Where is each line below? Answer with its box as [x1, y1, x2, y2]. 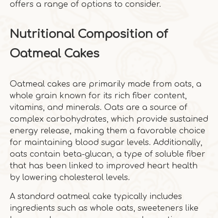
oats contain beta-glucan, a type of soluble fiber [10, 150, 205, 159]
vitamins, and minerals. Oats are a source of [10, 103, 187, 112]
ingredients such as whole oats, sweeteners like [10, 204, 199, 213]
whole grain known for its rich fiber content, [10, 91, 187, 100]
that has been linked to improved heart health [10, 162, 198, 170]
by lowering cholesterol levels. [10, 173, 130, 182]
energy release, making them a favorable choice [10, 127, 205, 135]
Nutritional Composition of [10, 28, 168, 41]
